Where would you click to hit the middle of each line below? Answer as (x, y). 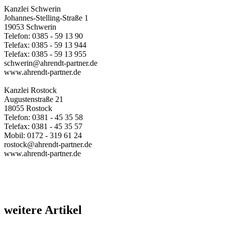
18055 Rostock (28, 108)
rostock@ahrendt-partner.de (48, 144)
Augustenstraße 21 (34, 99)
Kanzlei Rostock (30, 90)
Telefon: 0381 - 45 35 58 (43, 117)
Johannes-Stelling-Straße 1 (46, 18)
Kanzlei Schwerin (32, 9)
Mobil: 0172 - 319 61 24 (43, 135)
